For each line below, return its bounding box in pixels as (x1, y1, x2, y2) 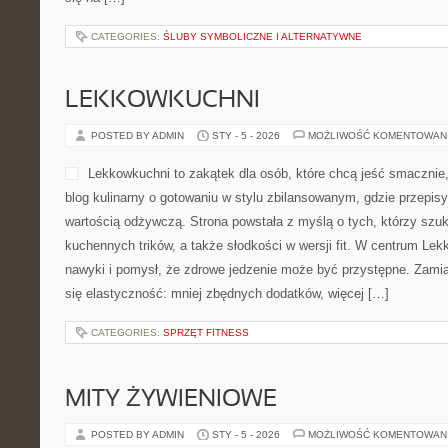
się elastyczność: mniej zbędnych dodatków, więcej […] (65, 286, 389, 301)
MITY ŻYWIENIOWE (65, 389, 277, 411)
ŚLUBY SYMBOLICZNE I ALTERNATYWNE (163, 31, 362, 42)
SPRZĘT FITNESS (163, 327, 249, 338)
